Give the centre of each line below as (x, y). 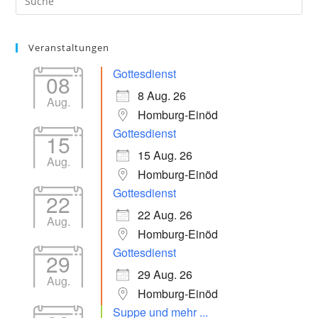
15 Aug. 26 (165, 155)
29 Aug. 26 (165, 274)
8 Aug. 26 (162, 95)
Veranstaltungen (69, 48)
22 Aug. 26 (165, 215)
